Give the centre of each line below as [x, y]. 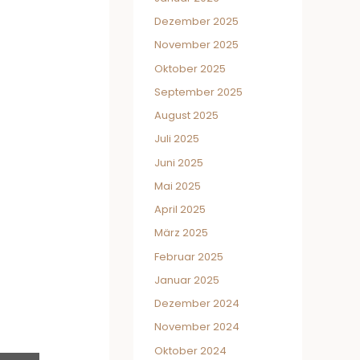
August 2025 [186, 115]
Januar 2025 [187, 280]
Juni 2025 [179, 162]
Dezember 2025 [196, 21]
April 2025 [180, 209]
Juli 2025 [177, 139]
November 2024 [197, 327]
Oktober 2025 [190, 68]
